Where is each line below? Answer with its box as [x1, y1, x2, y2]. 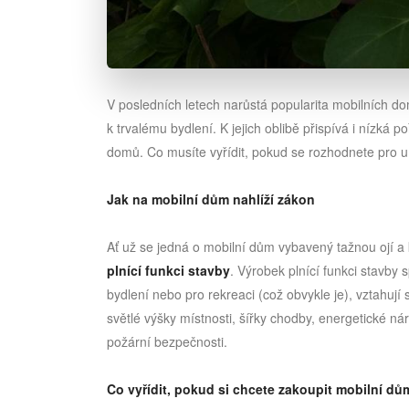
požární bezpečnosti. [107, 332, 227, 351]
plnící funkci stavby [107, 261, 230, 280]
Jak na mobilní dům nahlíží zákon [107, 190, 315, 209]
